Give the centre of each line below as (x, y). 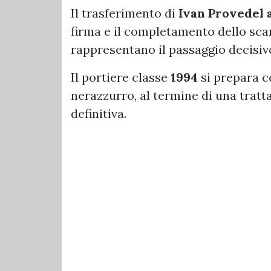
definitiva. (99, 114)
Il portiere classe (121, 77)
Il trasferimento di (125, 13)
